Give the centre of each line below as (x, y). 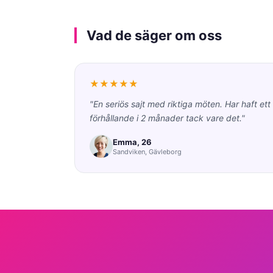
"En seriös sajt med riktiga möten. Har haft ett (180, 104)
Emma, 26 (132, 142)
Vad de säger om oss (154, 35)
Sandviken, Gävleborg (147, 151)
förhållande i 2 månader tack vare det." (167, 118)
